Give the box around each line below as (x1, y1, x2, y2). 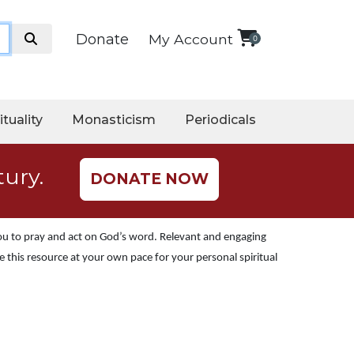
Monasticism (72, 111, 156, 127)
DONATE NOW (89, 169, 209, 188)
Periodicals (185, 111, 256, 127)
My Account (149, 31, 233, 47)
